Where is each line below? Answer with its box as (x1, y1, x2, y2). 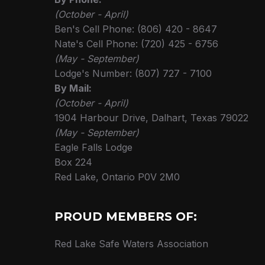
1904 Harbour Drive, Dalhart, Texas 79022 (54, 112, 248, 124)
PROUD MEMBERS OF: (54, 209, 197, 224)
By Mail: (54, 82, 92, 94)
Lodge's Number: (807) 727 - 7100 (54, 67, 212, 79)
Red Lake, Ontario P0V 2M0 (54, 171, 180, 183)
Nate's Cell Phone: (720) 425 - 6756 (54, 38, 218, 50)
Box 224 (54, 156, 92, 168)
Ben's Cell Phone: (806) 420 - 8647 (54, 23, 217, 35)
